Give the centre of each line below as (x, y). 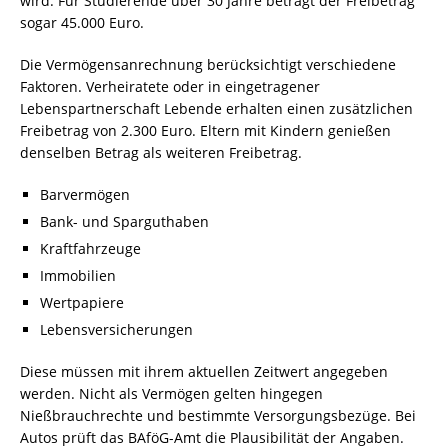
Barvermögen (85, 194)
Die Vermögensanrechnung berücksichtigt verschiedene (208, 64)
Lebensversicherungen (116, 329)
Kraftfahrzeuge (90, 248)
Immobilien (78, 275)
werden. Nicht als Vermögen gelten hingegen (171, 393)
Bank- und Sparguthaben (124, 221)
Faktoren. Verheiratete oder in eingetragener (170, 86)
